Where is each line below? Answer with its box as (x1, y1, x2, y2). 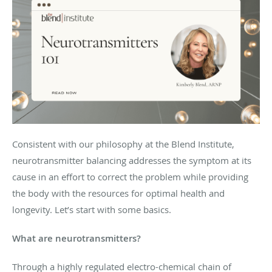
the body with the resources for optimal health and (12, 187, 225, 200)
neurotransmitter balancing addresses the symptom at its (12, 154, 251, 167)
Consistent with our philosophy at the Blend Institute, (12, 138, 234, 151)
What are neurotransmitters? (12, 232, 141, 245)
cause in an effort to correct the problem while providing (12, 171, 248, 183)
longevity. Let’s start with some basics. (12, 203, 171, 216)
